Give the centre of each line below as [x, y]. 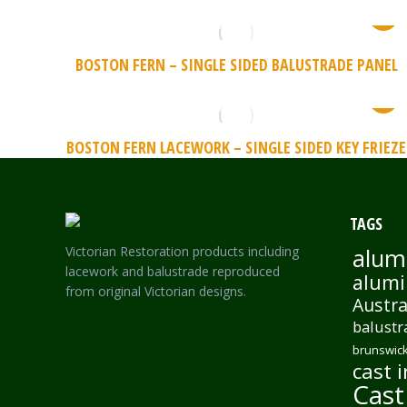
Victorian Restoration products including [182, 251]
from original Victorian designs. [156, 291]
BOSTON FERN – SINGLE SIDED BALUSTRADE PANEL [236, 65]
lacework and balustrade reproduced [173, 271]
